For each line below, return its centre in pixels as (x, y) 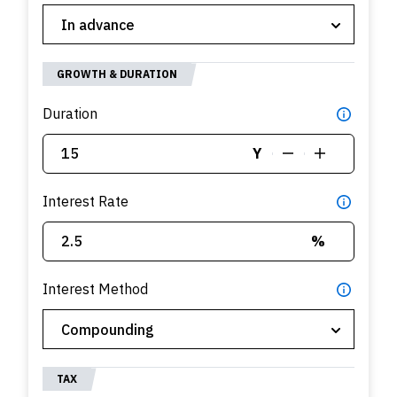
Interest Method (95, 289)
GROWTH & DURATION (117, 74)
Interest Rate (86, 202)
